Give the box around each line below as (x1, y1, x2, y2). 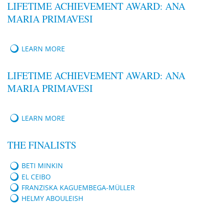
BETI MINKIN (22, 161, 63, 171)
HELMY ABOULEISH (22, 194, 83, 203)
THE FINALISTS (7, 138, 76, 152)
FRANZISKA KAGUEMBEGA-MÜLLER (22, 182, 135, 192)
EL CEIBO (22, 172, 51, 181)
